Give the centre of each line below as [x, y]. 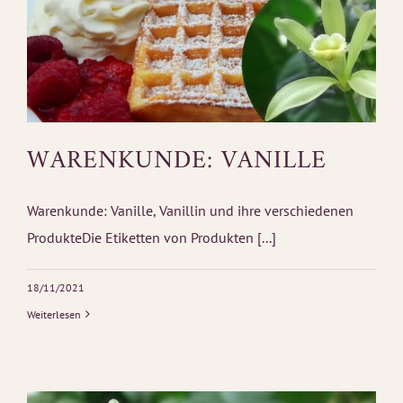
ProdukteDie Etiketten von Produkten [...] [152, 237]
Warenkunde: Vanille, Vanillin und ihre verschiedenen [190, 210]
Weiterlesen [54, 314]
